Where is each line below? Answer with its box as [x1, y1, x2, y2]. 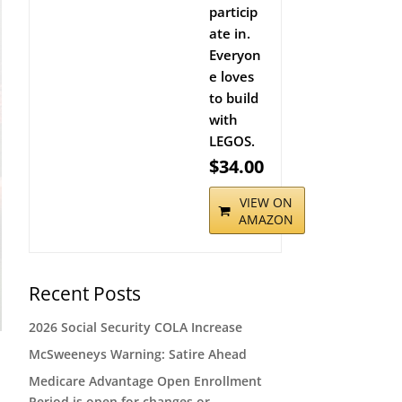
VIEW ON [239, 194, 293, 211]
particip [208, 3, 258, 21]
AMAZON [238, 211, 293, 228]
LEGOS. [208, 132, 255, 150]
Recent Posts [28, 281, 141, 306]
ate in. [208, 24, 250, 42]
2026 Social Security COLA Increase [28, 319, 242, 336]
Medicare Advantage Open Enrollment [28, 372, 262, 389]
